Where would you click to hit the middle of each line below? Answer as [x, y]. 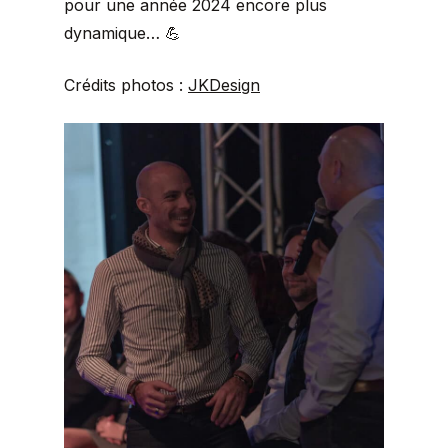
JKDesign [224, 85]
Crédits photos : [126, 85]
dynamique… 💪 [122, 33]
